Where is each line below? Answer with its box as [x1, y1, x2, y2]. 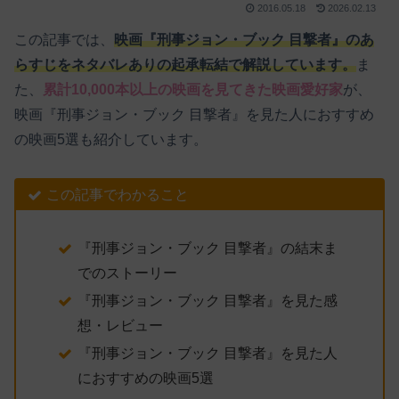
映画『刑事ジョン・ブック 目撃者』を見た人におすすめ [14, 107, 374, 123]
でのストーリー [77, 265, 177, 281]
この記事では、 [14, 32, 114, 48]
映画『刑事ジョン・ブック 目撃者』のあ [114, 32, 374, 48]
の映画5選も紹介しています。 [14, 132, 208, 148]
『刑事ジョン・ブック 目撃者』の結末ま [77, 240, 338, 256]
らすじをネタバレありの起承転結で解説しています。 [14, 57, 356, 73]
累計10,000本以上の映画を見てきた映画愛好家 [43, 82, 343, 98]
